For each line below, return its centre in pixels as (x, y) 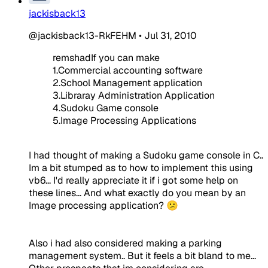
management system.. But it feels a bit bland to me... (142, 255)
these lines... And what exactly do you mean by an (137, 193)
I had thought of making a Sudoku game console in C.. (146, 155)
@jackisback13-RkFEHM (83, 35)
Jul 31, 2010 (170, 35)
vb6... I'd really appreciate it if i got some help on (133, 180)
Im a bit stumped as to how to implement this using (141, 167)
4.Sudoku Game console (106, 108)
